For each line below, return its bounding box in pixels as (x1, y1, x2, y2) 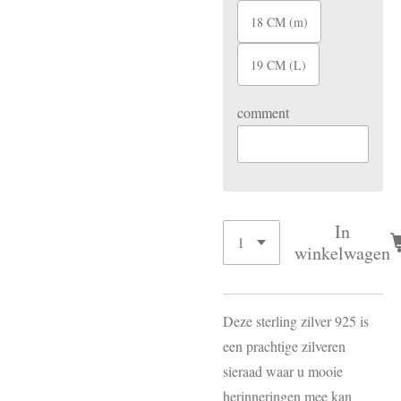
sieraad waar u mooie (223, 362, 343, 380)
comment (237, 103, 289, 122)
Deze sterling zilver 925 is (223, 311, 369, 330)
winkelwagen (294, 241, 390, 265)
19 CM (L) (251, 55, 306, 73)
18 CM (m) (251, 13, 308, 30)
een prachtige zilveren (223, 337, 346, 355)
